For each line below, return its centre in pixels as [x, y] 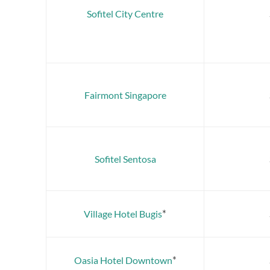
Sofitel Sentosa [125, 159]
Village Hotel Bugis [123, 214]
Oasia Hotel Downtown [123, 260]
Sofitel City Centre [125, 14]
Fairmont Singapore [125, 95]
